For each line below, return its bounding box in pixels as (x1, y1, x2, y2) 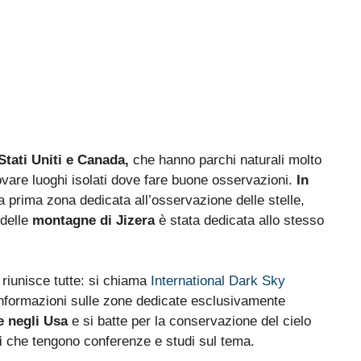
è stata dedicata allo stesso (155, 212, 324, 228)
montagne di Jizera (32, 212, 155, 228)
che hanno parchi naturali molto (129, 151, 322, 168)
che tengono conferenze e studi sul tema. (2, 334, 255, 350)
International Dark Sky (151, 273, 285, 289)
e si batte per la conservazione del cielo (68, 313, 311, 330)
